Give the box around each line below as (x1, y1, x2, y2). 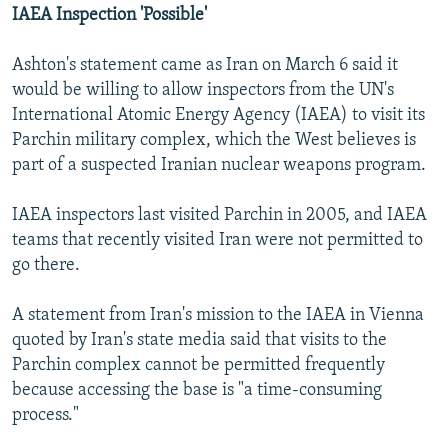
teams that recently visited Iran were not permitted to (12, 231, 423, 251)
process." (12, 406, 79, 426)
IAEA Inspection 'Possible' (12, 6, 207, 26)
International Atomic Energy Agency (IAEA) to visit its (12, 106, 425, 126)
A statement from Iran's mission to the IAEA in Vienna (12, 306, 424, 326)
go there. (12, 256, 80, 276)
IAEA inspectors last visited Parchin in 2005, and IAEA (12, 206, 427, 226)
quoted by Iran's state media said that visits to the (12, 331, 387, 351)
